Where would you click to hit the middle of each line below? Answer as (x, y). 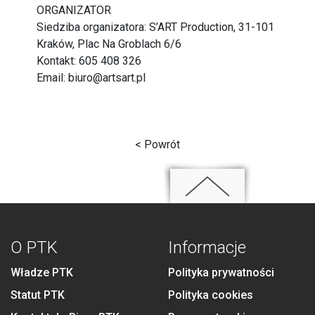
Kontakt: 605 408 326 (89, 61)
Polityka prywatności (221, 272)
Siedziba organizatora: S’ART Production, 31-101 (156, 27)
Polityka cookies (211, 295)
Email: (53, 78)
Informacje (207, 247)
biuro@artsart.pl (107, 78)
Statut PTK (38, 295)
